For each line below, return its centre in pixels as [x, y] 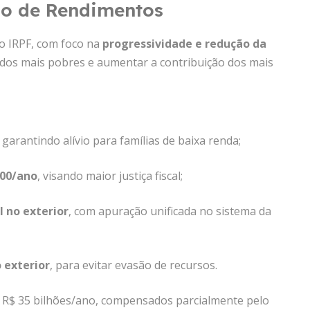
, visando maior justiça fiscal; [110, 176]
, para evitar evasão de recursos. [134, 265]
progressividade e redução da [184, 44]
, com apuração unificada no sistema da [170, 211]
